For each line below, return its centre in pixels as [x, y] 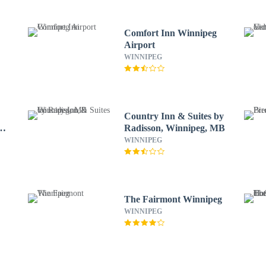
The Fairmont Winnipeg [173, 199]
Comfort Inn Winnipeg [170, 33]
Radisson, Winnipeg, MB [174, 128]
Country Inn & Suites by [174, 116]
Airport [139, 45]
